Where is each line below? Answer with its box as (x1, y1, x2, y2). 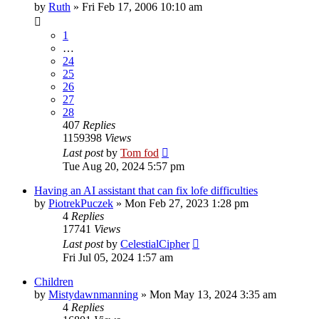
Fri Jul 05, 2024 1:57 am (63, 251, 173, 263)
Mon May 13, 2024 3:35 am (150, 288, 276, 300)
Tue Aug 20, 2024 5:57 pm (63, 159, 184, 172)
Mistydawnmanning (48, 288, 138, 300)
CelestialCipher (120, 237, 189, 250)
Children (34, 275, 73, 288)
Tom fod (120, 146, 159, 159)
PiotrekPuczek (48, 197, 113, 209)
